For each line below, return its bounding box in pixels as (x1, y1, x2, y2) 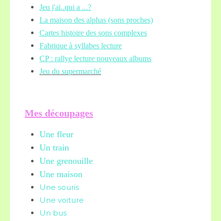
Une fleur (39, 129, 74, 139)
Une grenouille (39, 156, 93, 166)
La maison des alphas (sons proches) (39, 16, 153, 24)
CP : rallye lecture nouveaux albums (39, 54, 151, 63)
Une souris (39, 183, 79, 192)
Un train (39, 143, 69, 152)
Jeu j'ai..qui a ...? (39, 3, 91, 11)
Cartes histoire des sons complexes (39, 29, 147, 37)
